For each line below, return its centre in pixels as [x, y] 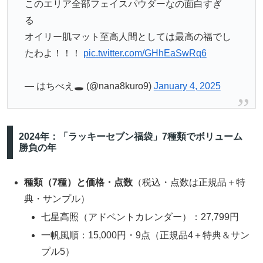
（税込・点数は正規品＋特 [189, 182]
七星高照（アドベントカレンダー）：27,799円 [140, 217]
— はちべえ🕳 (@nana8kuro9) [89, 86]
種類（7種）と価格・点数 [79, 182]
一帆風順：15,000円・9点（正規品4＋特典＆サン [146, 235]
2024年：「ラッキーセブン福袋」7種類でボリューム [130, 137]
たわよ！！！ [54, 53]
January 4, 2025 [187, 86]
